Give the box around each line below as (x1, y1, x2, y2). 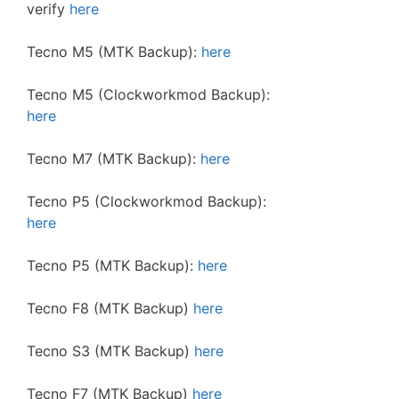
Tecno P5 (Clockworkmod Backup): (27, 192, 266, 210)
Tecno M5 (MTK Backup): (27, 43, 201, 61)
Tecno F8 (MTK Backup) (27, 299, 193, 317)
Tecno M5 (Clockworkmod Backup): (27, 85, 270, 103)
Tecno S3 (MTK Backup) (27, 342, 194, 360)
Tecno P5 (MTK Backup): (27, 256, 198, 274)
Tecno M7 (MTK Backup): (27, 150, 200, 167)
